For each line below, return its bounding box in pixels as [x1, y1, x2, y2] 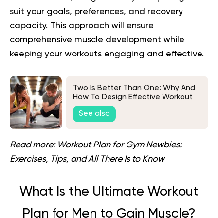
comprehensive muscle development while [10, 36, 184, 45]
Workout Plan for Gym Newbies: [57, 141, 182, 150]
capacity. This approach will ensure [10, 21, 154, 31]
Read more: [10, 141, 55, 150]
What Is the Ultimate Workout [19, 185, 199, 199]
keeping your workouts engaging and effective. [10, 50, 204, 59]
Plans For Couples [73, 103, 137, 111]
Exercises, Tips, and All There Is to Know [10, 155, 164, 164]
